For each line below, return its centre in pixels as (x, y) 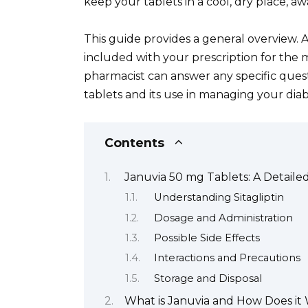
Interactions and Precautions (227, 258)
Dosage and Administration (223, 218)
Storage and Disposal (208, 278)
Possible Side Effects (207, 238)
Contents (134, 143)
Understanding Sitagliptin (219, 198)
